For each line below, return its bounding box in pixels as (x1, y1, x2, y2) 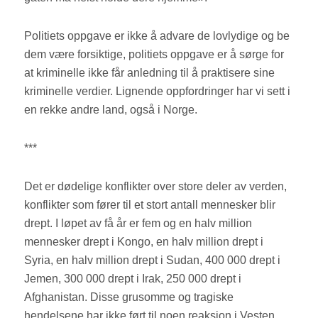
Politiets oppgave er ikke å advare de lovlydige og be (24, 30, 290, 43)
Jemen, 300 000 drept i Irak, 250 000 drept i (24, 273, 242, 285)
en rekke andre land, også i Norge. (24, 104, 201, 116)
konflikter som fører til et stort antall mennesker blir (24, 199, 276, 212)
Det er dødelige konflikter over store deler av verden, (24, 180, 287, 193)
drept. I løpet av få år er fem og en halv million (24, 217, 253, 230)
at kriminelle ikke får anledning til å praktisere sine (24, 67, 275, 79)
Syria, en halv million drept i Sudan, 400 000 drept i (24, 254, 281, 267)
